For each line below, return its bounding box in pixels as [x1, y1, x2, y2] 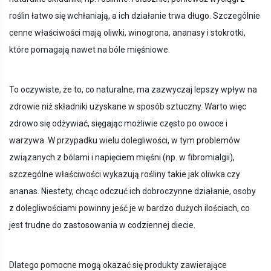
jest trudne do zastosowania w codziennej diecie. [9, 220, 195, 230]
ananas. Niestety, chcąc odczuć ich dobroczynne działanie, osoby [9, 186, 256, 197]
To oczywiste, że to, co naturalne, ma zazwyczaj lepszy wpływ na [9, 85, 257, 95]
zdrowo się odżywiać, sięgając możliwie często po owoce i [9, 119, 227, 129]
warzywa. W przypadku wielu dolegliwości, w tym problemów [9, 135, 240, 146]
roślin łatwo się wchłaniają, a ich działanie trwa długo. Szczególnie [9, 11, 260, 21]
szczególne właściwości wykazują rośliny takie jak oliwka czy [9, 169, 240, 180]
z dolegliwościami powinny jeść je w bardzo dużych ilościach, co [9, 203, 250, 214]
